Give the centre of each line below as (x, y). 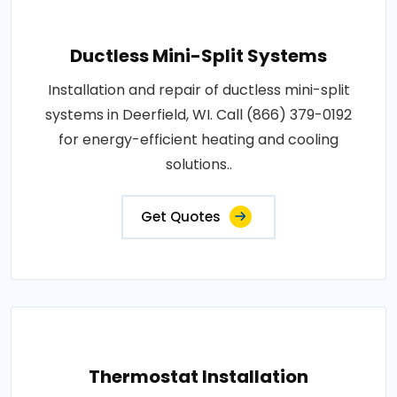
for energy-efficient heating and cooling (198, 140)
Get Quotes (181, 217)
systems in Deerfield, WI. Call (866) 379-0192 (198, 115)
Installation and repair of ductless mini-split (198, 90)
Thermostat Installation (198, 377)
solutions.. (198, 164)
